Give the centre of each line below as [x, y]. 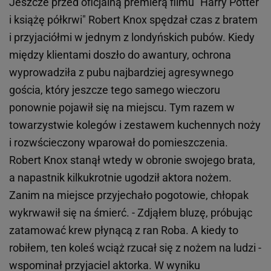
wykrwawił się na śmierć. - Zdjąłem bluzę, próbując [131, 213]
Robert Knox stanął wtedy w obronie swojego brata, [132, 160]
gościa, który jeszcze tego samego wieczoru [115, 90]
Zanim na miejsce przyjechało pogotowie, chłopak [129, 195]
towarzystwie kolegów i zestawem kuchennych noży [135, 125]
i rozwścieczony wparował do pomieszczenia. [119, 143]
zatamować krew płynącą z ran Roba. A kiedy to [124, 230]
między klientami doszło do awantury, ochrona [120, 55]
